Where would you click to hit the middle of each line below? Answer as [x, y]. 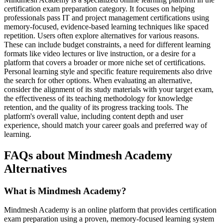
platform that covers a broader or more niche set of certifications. [105, 62]
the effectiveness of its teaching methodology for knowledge [98, 98]
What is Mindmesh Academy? [65, 191]
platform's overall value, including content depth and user [94, 116]
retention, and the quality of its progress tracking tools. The [96, 107]
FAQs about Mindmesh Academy [88, 155]
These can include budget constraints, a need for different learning [107, 44]
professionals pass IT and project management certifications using [107, 17]
